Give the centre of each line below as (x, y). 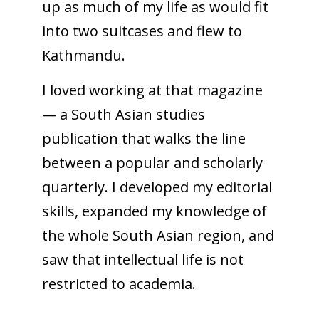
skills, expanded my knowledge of (154, 211)
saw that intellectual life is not (142, 259)
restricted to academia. (119, 283)
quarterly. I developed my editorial (157, 187)
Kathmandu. (83, 55)
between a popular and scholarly (152, 162)
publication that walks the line (143, 138)
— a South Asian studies (123, 114)
